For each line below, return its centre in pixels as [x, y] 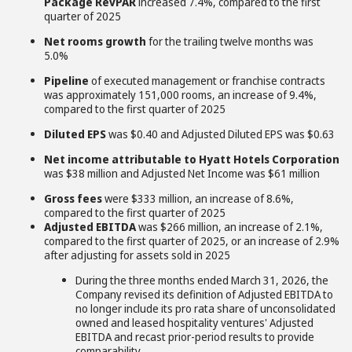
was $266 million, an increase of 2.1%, [229, 227]
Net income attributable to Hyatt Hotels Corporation [192, 159]
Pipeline [66, 81]
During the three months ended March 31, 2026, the [202, 280]
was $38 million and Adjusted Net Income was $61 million [182, 173]
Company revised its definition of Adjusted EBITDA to [204, 294]
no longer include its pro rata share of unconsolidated [205, 308]
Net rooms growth [95, 41]
